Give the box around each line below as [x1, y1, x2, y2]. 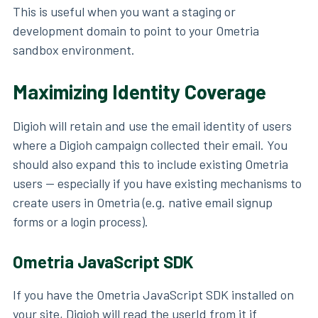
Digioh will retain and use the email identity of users [13, 118, 292, 134]
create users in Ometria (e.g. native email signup [13, 194, 273, 211]
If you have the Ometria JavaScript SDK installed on [13, 287, 294, 303]
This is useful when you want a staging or [13, 4, 236, 20]
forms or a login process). [13, 214, 148, 230]
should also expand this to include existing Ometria [13, 156, 288, 172]
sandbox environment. [13, 42, 135, 58]
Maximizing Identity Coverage [13, 79, 266, 104]
